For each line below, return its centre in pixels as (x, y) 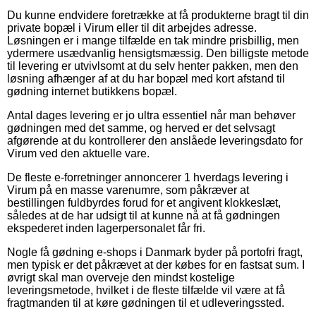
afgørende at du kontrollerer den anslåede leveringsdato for (155, 140)
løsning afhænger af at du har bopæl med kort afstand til (146, 78)
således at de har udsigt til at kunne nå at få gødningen (144, 215)
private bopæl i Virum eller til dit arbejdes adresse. (132, 28)
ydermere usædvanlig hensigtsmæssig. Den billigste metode (158, 53)
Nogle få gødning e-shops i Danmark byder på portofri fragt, (155, 252)
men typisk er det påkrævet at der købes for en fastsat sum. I (156, 265)
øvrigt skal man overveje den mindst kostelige (121, 277)
